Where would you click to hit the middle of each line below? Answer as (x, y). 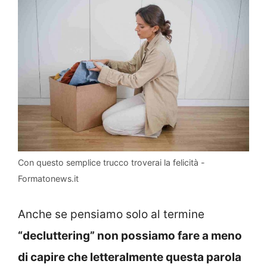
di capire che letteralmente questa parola (130, 257)
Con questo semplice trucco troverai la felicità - (111, 163)
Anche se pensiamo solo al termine (111, 214)
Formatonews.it (48, 179)
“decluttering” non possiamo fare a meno (130, 235)
